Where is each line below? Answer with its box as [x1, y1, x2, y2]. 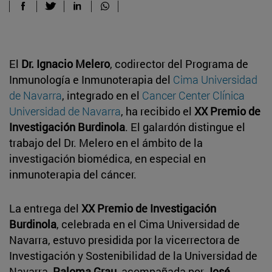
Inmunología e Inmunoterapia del [9, 72, 173, 87]
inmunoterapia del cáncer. [9, 166, 137, 182]
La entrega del [9, 200, 81, 216]
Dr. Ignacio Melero [21, 56, 110, 71]
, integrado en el [62, 87, 142, 103]
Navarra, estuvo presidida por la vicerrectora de [9, 232, 240, 247]
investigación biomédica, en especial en [9, 151, 206, 166]
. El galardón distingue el [125, 119, 245, 134]
